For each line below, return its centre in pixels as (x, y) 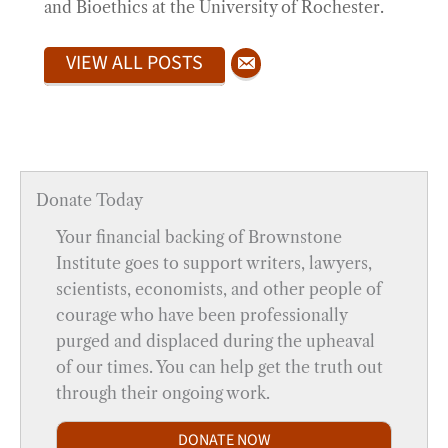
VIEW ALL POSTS (134, 62)
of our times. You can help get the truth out (219, 366)
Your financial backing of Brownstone (199, 236)
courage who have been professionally (201, 314)
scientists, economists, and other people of (219, 288)
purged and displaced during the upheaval (215, 340)
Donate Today (89, 199)
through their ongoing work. (163, 392)
